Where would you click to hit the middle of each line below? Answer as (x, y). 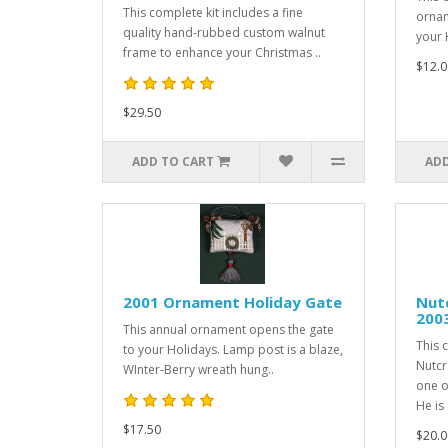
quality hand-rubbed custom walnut (224, 32)
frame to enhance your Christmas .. (222, 52)
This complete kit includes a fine (213, 12)
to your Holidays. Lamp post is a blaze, (233, 349)
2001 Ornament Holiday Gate (232, 302)
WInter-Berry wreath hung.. (198, 369)
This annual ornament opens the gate (228, 329)
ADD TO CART (173, 161)
